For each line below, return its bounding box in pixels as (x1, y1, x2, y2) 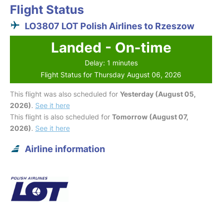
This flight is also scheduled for (10, 112, 112, 121)
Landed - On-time (51, 39, 171, 56)
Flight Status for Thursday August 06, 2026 (41, 70, 181, 79)
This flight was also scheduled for (10, 90, 120, 98)
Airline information (25, 144, 105, 154)
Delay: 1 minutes (84, 58, 138, 67)
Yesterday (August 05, (120, 90, 196, 98)
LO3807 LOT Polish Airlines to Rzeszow (25, 21, 194, 31)
